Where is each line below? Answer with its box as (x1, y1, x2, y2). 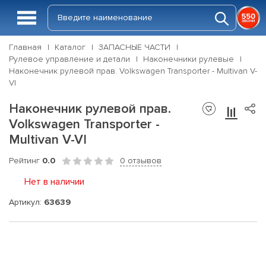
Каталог (55, 42, 85, 52)
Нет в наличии (24, 176, 84, 188)
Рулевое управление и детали (9, 54, 130, 64)
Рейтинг (9, 156, 42, 166)
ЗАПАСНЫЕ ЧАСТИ (99, 42, 170, 52)
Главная (9, 42, 42, 52)
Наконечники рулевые (143, 54, 234, 64)
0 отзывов (120, 156, 161, 166)
